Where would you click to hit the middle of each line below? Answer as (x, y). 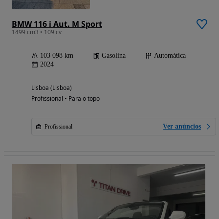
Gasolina (114, 55)
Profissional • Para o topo (66, 98)
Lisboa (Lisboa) (52, 88)
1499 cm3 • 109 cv (37, 32)
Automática (170, 55)
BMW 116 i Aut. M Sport (57, 24)
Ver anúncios (182, 126)
